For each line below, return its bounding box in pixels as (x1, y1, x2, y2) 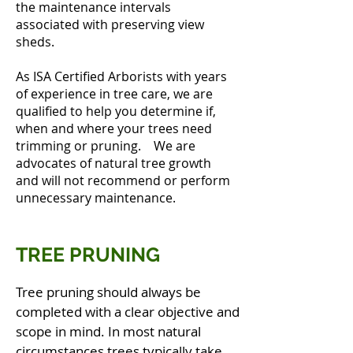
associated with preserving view (16, 16, 204, 33)
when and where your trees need (16, 120, 212, 137)
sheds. (16, 33, 54, 50)
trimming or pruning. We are (16, 137, 195, 154)
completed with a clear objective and (16, 303, 240, 321)
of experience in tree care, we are (16, 85, 213, 102)
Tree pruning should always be (16, 283, 201, 301)
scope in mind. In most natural (16, 322, 201, 340)
